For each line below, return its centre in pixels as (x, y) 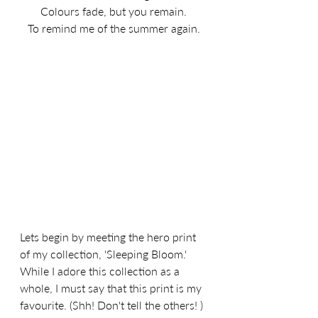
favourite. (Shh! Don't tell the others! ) (113, 305)
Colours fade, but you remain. (114, 11)
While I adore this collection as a (101, 270)
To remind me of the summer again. (114, 28)
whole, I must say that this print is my (112, 287)
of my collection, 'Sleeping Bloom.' (105, 253)
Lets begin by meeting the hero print (109, 236)
